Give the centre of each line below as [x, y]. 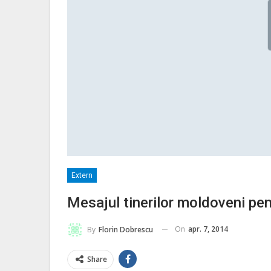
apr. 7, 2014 [208, 229]
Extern [82, 175]
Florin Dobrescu [126, 229]
